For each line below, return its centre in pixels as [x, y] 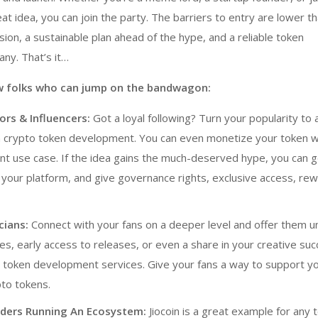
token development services [72, 264]
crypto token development [68, 137]
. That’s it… [45, 56]
